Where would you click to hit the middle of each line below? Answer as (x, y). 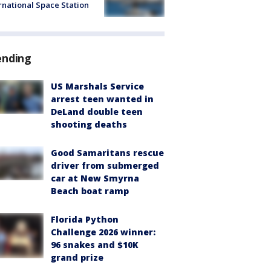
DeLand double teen (97, 111)
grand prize (77, 257)
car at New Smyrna (95, 178)
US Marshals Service (97, 86)
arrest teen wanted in (102, 99)
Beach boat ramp (90, 191)
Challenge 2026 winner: (103, 232)
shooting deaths (89, 124)
